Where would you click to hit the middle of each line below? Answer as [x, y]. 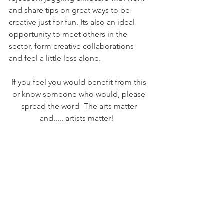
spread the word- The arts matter [80, 106]
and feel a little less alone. [56, 58]
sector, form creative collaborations [72, 46]
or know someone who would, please [80, 94]
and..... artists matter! [80, 118]
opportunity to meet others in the [69, 34]
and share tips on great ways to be [70, 10]
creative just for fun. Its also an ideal [73, 22]
